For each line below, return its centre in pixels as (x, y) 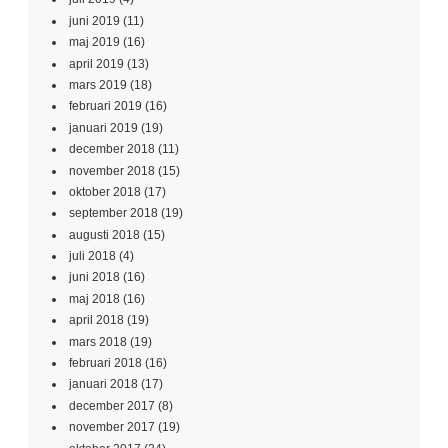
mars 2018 (98, 341)
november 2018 (112, 170)
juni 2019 (94, 20)
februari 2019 (105, 106)
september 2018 (113, 213)
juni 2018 (94, 277)
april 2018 (96, 320)
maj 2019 (94, 42)
